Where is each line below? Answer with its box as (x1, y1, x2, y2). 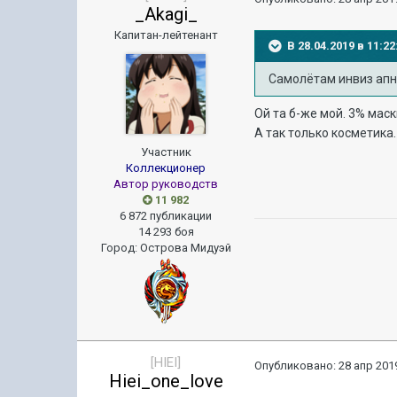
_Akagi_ (134, 3, 198, 25)
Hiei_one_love (108, 370, 223, 392)
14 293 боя (137, 224, 194, 238)
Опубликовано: (254, 358, 339, 372)
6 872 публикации (120, 208, 213, 222)
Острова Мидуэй (139, 240, 231, 254)
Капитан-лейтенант (113, 27, 218, 42)
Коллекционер (126, 160, 206, 175)
